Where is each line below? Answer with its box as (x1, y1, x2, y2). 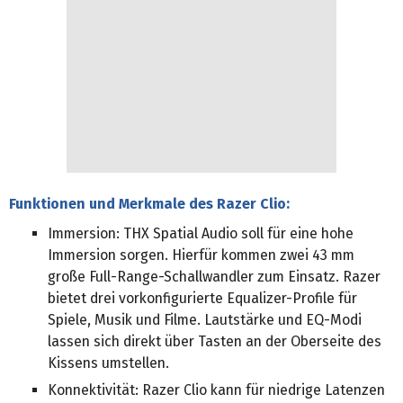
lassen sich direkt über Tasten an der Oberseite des (48, 333, 382, 351)
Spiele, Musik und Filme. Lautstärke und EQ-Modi (48, 311, 363, 329)
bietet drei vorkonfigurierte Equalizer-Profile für (48, 290, 358, 308)
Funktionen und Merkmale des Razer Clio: (9, 195, 290, 213)
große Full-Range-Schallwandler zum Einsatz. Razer (48, 268, 381, 286)
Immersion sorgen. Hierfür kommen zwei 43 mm (48, 246, 355, 264)
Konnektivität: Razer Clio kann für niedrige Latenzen (48, 381, 386, 399)
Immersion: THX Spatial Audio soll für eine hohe (48, 225, 354, 243)
